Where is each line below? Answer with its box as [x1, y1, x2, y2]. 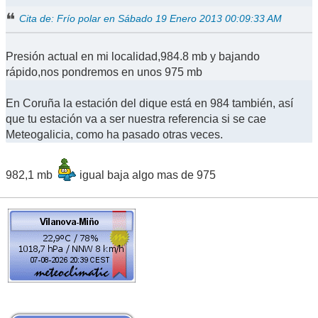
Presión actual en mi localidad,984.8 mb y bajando [6, 50, 260, 63]
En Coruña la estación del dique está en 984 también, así [6, 97, 293, 110]
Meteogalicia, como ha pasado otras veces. [6, 128, 223, 141]
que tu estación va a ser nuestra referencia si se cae [6, 113, 266, 126]
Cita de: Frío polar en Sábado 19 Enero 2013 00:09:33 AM [19, 13, 283, 25]
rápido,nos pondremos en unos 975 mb [6, 66, 202, 79]
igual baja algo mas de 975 [77, 169, 216, 182]
